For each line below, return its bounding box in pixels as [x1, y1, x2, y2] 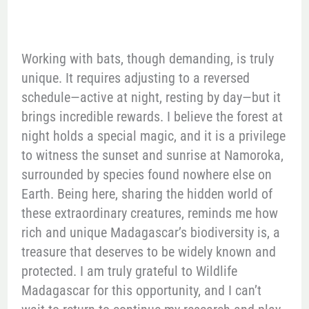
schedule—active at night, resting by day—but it [21, 88, 281, 106]
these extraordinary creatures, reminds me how [21, 204, 278, 221]
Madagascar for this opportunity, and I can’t [21, 281, 261, 299]
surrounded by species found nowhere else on [21, 166, 272, 183]
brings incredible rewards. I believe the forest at [21, 108, 283, 125]
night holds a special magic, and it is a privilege [21, 127, 286, 144]
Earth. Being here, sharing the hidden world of [21, 185, 272, 202]
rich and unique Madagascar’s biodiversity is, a [21, 223, 280, 241]
